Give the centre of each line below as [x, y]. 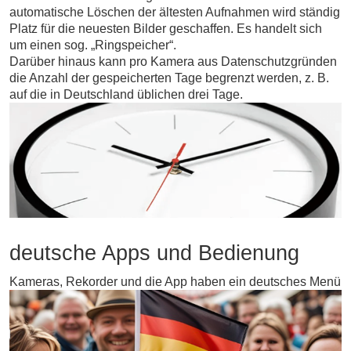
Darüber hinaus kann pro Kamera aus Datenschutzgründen [173, 61]
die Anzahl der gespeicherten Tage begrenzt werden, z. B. [169, 78]
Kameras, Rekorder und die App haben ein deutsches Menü [175, 282]
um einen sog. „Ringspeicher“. [93, 45]
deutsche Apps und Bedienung [154, 253]
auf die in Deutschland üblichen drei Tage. [126, 94]
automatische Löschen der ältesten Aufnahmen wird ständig [175, 12]
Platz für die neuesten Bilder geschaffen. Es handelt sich [166, 28]
